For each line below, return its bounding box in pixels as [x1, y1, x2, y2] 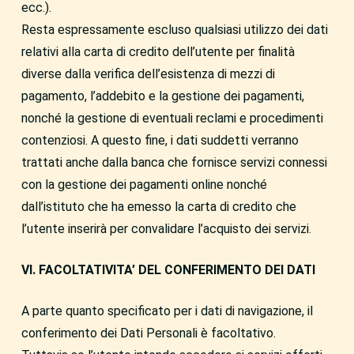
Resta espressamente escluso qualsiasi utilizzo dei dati [21, 22, 328, 37]
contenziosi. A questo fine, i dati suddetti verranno [21, 133, 299, 148]
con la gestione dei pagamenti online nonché [21, 177, 267, 192]
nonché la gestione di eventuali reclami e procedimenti [21, 111, 323, 126]
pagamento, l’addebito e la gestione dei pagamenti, [21, 88, 304, 104]
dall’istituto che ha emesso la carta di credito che [21, 199, 296, 214]
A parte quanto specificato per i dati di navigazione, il [21, 303, 313, 318]
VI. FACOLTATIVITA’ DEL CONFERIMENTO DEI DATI [21, 262, 315, 277]
